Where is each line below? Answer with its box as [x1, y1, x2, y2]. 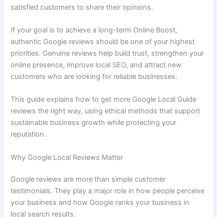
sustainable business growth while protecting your [11, 118, 177, 127]
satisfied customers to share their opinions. [11, 2, 154, 12]
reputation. [11, 130, 46, 139]
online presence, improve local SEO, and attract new [11, 60, 182, 69]
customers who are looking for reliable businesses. [11, 72, 178, 81]
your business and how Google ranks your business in [11, 198, 190, 207]
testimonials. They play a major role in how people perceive [11, 186, 205, 196]
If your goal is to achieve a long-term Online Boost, [11, 25, 178, 34]
